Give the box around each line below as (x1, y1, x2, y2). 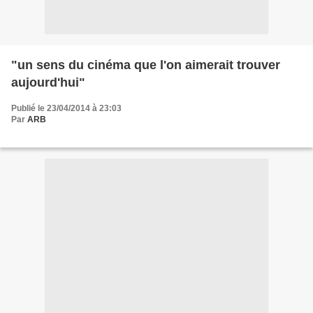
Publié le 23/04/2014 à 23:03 (11, 103, 122, 113)
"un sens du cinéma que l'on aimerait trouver (11, 58, 280, 72)
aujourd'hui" (11, 75, 85, 89)
